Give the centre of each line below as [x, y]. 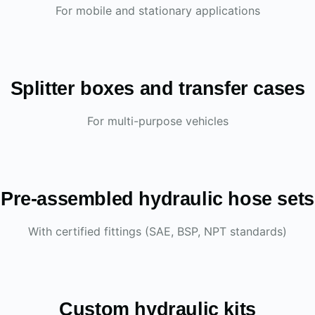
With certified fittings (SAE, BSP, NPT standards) [157, 231]
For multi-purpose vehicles [157, 121]
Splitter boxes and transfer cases [157, 89]
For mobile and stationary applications [157, 11]
